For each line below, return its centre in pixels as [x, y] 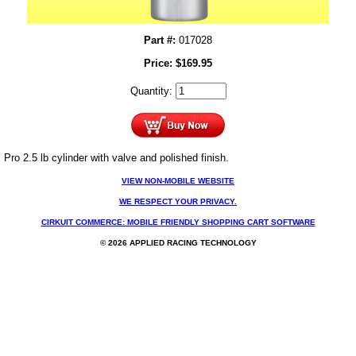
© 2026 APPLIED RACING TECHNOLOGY [178, 243]
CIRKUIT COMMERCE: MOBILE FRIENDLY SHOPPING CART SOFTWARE [178, 222]
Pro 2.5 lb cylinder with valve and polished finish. [116, 158]
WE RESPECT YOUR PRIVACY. [178, 202]
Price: [160, 64]
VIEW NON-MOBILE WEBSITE [178, 181]
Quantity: [153, 91]
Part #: [160, 41]
